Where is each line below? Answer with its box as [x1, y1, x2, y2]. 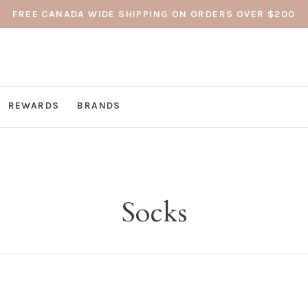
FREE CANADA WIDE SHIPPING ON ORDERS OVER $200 [12, 8, 296, 20]
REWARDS [8, 100, 60, 111]
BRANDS [77, 100, 121, 111]
